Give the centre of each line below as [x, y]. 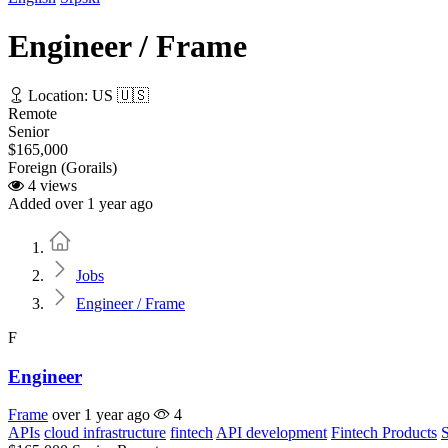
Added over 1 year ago [80, 203]
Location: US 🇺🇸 [86, 95]
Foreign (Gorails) [62, 167]
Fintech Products [384, 433]
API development [271, 433]
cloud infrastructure [105, 433]
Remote [32, 113]
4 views [50, 185]
